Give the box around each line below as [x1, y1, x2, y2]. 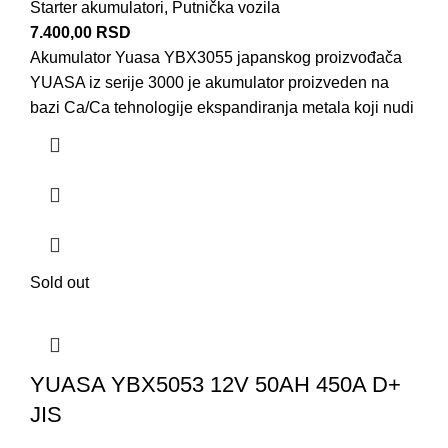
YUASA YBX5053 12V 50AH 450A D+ [30, 372, 401, 398]
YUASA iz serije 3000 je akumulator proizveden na [30, 74, 389, 92]
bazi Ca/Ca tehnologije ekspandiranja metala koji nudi [30, 99, 414, 117]
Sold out [30, 274, 89, 292]
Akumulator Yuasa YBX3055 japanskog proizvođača [30, 49, 402, 67]
